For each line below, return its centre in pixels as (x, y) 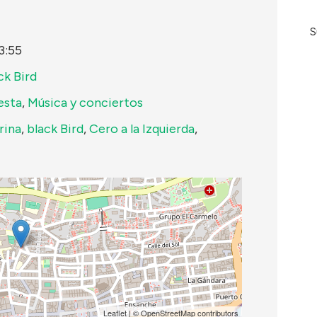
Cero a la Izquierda (142, 128)
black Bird (55, 128)
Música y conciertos (85, 102)
